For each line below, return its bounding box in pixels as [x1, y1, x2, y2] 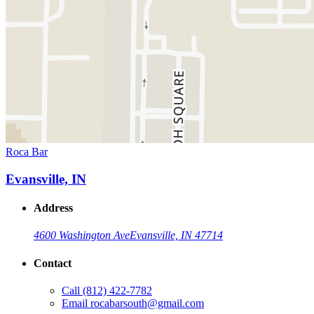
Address [34, 202, 73, 214]
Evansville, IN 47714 [130, 229, 223, 242]
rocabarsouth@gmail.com [90, 296, 204, 309]
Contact [34, 257, 71, 269]
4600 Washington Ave [34, 229, 130, 242]
